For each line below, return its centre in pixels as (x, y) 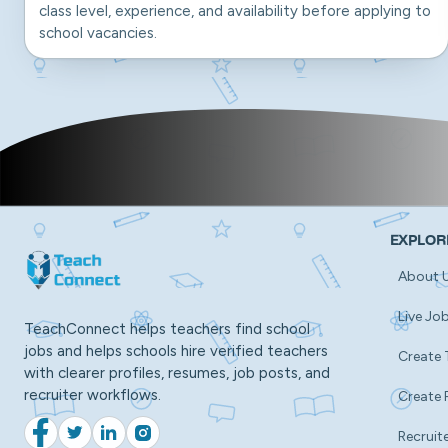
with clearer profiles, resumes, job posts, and (177, 372)
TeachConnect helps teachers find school (167, 328)
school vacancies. (98, 33)
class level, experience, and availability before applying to (235, 11)
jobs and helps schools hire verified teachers (176, 350)
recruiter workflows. (92, 394)
